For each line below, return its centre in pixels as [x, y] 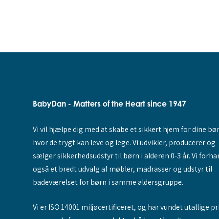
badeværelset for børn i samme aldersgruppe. [108, 182]
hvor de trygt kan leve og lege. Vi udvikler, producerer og [124, 143]
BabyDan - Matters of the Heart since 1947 [109, 104]
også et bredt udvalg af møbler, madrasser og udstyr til [122, 169]
